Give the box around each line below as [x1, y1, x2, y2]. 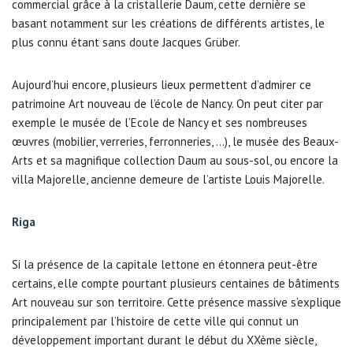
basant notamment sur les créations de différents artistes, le [12, 16, 325, 31]
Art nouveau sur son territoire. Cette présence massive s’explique [12, 295, 341, 310]
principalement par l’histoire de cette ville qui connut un [12, 314, 299, 329]
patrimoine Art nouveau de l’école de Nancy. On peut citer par [12, 96, 323, 111]
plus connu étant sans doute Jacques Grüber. [12, 35, 240, 50]
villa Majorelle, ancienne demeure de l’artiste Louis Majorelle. [12, 172, 325, 187]
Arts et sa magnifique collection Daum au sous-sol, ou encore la [12, 153, 338, 168]
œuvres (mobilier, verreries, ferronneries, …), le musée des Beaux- [12, 134, 339, 149]
